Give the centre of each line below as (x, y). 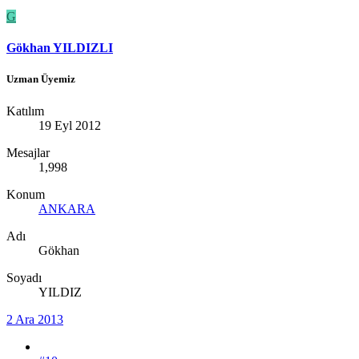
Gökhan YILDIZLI (60, 48)
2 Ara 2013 (35, 319)
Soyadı (24, 277)
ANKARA (67, 208)
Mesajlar (28, 152)
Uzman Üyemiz (41, 79)
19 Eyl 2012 (70, 125)
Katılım (25, 111)
